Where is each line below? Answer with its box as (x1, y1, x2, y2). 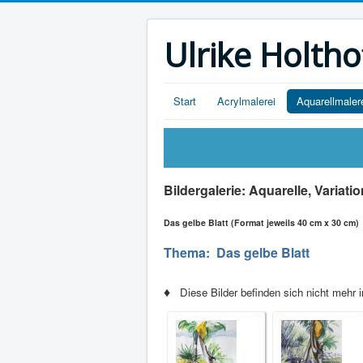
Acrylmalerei (217, 93, 275, 109)
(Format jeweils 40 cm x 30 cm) (231, 216, 359, 228)
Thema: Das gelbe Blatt (164, 242, 310, 262)
